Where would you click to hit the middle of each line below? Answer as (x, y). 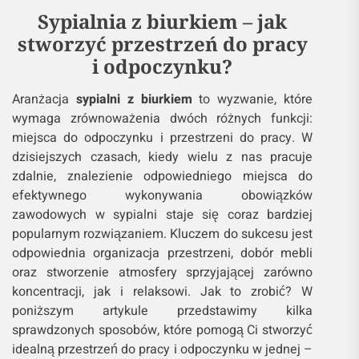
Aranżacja (44, 99)
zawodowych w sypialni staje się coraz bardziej (163, 215)
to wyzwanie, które (252, 99)
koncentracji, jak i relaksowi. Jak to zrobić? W (163, 292)
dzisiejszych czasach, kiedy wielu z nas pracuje (163, 157)
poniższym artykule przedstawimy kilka (163, 311)
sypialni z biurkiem (134, 99)
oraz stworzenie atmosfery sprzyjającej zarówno (163, 272)
